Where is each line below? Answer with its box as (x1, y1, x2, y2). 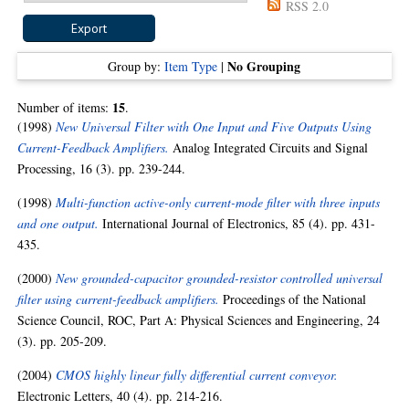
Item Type (164, 58, 218, 75)
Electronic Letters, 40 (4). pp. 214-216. (17, 387, 224, 404)
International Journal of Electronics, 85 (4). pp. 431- (99, 215, 376, 232)
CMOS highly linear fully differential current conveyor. (56, 366, 339, 383)
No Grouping (227, 57, 301, 76)
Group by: (108, 58, 165, 75)
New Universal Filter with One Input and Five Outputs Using (56, 118, 372, 135)
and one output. (17, 215, 100, 232)
